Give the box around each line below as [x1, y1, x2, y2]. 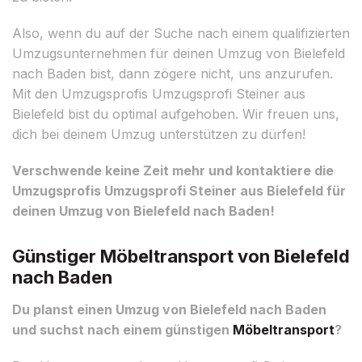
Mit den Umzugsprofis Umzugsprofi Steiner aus [12, 85, 305, 102]
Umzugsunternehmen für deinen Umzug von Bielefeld [12, 44, 345, 61]
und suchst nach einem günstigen [12, 321, 233, 338]
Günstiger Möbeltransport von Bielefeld [12, 245, 350, 267]
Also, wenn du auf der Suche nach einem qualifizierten [12, 24, 350, 41]
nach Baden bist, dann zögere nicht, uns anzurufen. [12, 65, 333, 82]
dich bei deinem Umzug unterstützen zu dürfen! [12, 125, 305, 142]
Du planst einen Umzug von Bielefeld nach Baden [12, 301, 326, 318]
